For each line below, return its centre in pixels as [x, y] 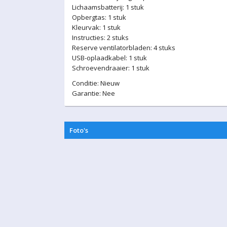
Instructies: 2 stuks [100, 37]
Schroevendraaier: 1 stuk [111, 68]
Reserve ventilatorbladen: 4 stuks [124, 48]
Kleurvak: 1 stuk [96, 27]
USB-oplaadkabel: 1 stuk [109, 58]
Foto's [79, 130]
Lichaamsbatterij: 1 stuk [108, 7]
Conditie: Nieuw [96, 83]
